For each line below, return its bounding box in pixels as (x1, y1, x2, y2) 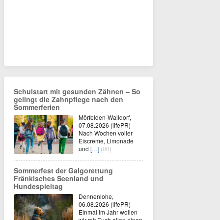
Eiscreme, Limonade (79, 137, 134, 145)
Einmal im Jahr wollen (79, 208, 137, 216)
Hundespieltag (14, 181, 63, 191)
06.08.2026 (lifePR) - (79, 200, 134, 208)
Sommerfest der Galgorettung (14, 165, 113, 175)
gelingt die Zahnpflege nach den (14, 94, 123, 104)
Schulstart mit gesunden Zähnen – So (14, 86, 140, 96)
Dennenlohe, (79, 192, 113, 200)
